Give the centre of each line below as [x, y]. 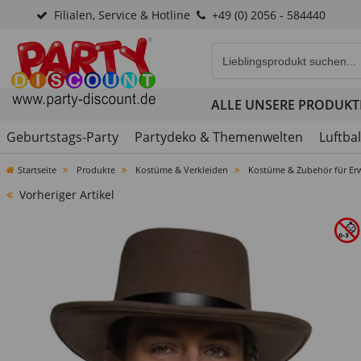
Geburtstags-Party [62, 137]
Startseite [37, 170]
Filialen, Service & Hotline [122, 15]
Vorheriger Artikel [67, 195]
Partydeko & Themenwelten [219, 137]
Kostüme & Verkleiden [182, 170]
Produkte [95, 170]
